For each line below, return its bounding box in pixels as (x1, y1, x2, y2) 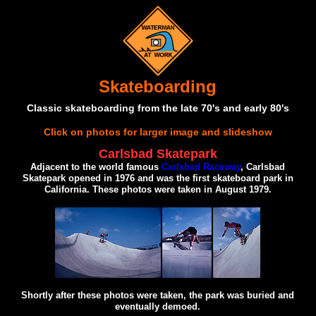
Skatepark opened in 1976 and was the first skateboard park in (22, 173, 293, 184)
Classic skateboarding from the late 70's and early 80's (26, 102, 289, 114)
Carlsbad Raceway (162, 162, 241, 173)
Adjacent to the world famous (30, 162, 162, 173)
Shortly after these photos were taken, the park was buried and (21, 290, 295, 301)
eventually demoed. (115, 301, 201, 312)
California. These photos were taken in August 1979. (44, 184, 272, 195)
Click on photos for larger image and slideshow (43, 126, 272, 138)
